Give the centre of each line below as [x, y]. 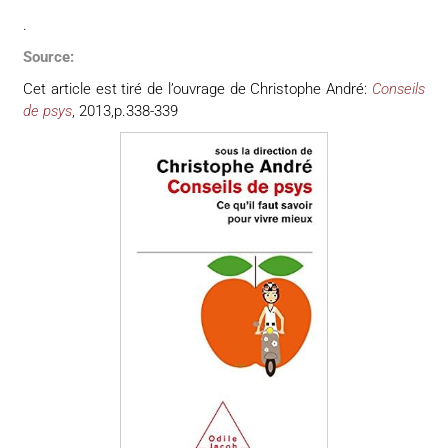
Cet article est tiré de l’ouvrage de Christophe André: [197, 88]
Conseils [398, 88]
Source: [49, 56]
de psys [48, 110]
